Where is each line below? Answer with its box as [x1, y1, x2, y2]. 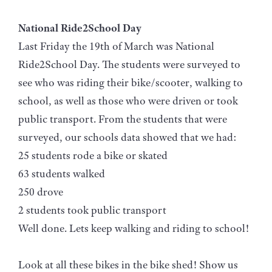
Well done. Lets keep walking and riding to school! [18, 221, 249, 235]
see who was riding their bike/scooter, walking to [18, 75, 243, 89]
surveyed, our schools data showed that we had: [18, 130, 237, 144]
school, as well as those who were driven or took [18, 93, 238, 107]
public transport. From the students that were [18, 112, 227, 126]
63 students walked [18, 166, 105, 180]
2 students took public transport [18, 203, 166, 217]
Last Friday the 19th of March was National [18, 39, 214, 53]
